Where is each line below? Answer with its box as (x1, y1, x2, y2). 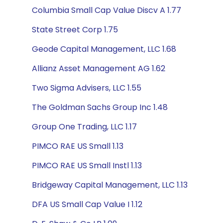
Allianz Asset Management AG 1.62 (32, 63, 165, 74)
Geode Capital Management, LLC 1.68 (32, 43, 176, 55)
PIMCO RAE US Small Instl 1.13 (32, 160, 142, 171)
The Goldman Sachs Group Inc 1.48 (32, 102, 168, 113)
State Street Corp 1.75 (32, 24, 118, 35)
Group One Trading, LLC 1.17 (32, 121, 137, 132)
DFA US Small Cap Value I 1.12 (32, 199, 142, 210)
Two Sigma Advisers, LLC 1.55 (32, 82, 141, 94)
